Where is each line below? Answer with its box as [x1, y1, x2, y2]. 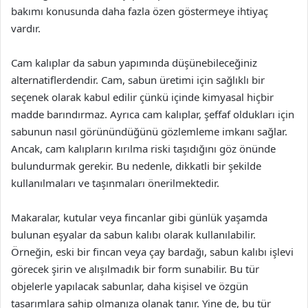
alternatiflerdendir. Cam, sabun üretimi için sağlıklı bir [11, 73, 265, 87]
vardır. [11, 21, 41, 35]
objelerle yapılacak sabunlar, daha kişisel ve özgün [11, 279, 248, 293]
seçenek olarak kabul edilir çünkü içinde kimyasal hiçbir [11, 90, 274, 104]
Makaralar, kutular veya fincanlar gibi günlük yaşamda [11, 210, 267, 224]
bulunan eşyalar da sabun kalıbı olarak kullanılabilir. [11, 228, 256, 241]
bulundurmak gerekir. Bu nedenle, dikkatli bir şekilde [11, 159, 261, 173]
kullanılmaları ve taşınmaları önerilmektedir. [11, 176, 219, 190]
